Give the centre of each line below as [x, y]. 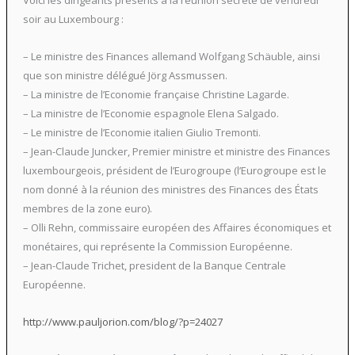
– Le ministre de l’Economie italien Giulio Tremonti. [141, 132]
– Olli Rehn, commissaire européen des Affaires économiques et [177, 227]
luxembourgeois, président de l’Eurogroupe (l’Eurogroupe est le [174, 170]
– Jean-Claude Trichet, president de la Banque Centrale [154, 265]
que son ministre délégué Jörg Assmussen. [125, 75]
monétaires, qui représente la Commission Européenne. [157, 246]
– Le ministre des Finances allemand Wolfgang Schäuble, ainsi [171, 56]
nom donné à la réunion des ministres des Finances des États [170, 189]
